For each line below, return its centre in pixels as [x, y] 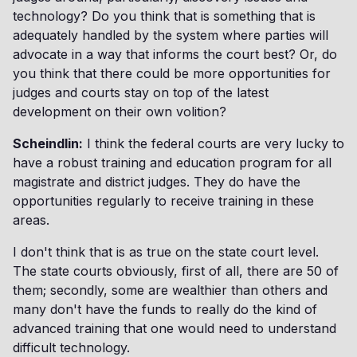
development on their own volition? [120, 112]
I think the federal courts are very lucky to [214, 143]
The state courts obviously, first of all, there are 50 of [176, 271]
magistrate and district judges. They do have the [157, 182]
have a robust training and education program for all [172, 163]
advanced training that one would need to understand [175, 328]
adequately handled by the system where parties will [171, 35]
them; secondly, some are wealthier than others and [170, 290]
